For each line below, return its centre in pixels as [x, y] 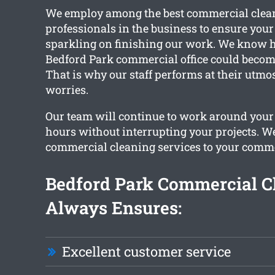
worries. [67, 90]
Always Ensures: [113, 208]
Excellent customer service [146, 252]
